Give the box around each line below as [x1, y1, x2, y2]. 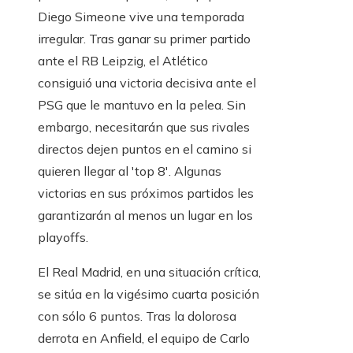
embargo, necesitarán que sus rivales [38, 119, 250, 136]
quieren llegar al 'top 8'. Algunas [38, 163, 221, 180]
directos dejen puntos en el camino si [38, 141, 251, 158]
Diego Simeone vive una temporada [38, 9, 244, 25]
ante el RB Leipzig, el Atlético [38, 53, 208, 69]
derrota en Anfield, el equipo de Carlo [38, 330, 250, 347]
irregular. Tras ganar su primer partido [38, 31, 251, 47]
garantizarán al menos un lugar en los [38, 207, 253, 224]
